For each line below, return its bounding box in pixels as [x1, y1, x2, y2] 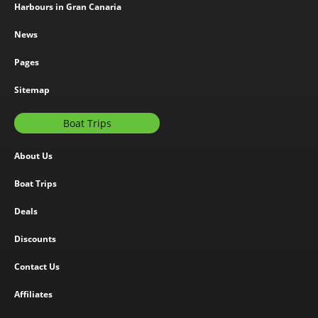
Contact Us [14, 261, 60, 273]
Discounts [14, 233, 56, 245]
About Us [14, 150, 53, 162]
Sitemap [14, 84, 50, 96]
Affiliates [14, 288, 53, 300]
